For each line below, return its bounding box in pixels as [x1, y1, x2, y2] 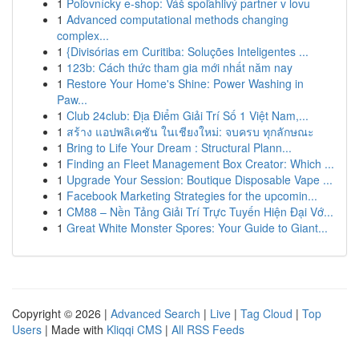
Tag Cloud [240, 305, 292, 321]
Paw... [57, 91, 87, 107]
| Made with [42, 321, 107, 337]
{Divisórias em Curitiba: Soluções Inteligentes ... [67, 43, 309, 59]
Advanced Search [111, 305, 200, 321]
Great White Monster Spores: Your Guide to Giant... [67, 220, 328, 236]
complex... [57, 27, 109, 43]
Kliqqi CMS [107, 321, 162, 337]
